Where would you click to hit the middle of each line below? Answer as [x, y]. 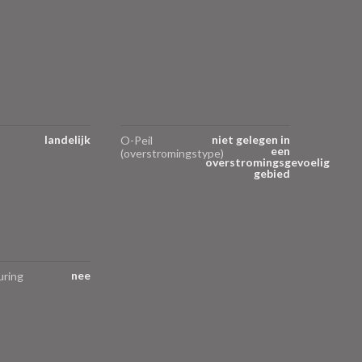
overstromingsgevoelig [267, 162]
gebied [272, 173]
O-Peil [137, 140]
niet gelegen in [251, 139]
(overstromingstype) [172, 153]
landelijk [67, 139]
